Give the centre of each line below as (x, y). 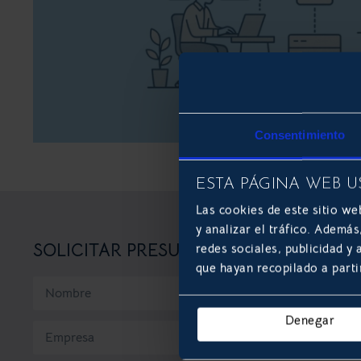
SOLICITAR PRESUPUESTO (139, 250)
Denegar (310, 320)
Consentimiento (300, 135)
